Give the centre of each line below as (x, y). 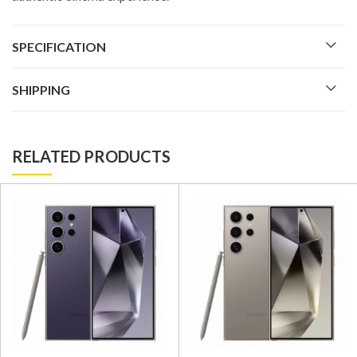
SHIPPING (41, 89)
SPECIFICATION (59, 46)
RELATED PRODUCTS (91, 156)
